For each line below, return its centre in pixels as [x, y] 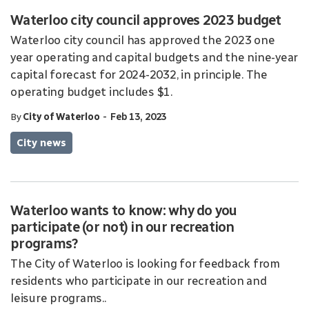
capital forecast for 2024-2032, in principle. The [139, 74]
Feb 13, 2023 [138, 117]
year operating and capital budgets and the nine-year [154, 57]
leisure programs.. [58, 298]
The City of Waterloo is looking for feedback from [145, 263]
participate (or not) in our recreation [122, 227]
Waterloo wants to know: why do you [124, 210]
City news [41, 143]
